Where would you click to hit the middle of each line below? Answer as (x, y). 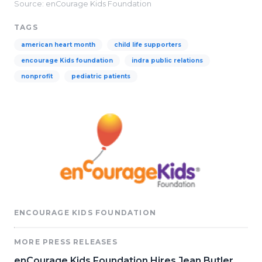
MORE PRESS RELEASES (66, 242)
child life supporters (148, 45)
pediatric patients (101, 76)
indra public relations (167, 61)
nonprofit (37, 76)
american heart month (58, 45)
